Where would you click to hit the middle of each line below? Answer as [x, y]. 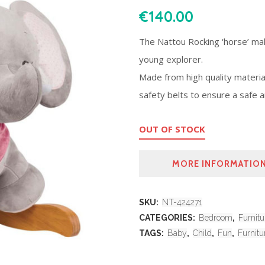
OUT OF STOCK [172, 129]
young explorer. [171, 59]
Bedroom [215, 218]
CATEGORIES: [168, 218]
